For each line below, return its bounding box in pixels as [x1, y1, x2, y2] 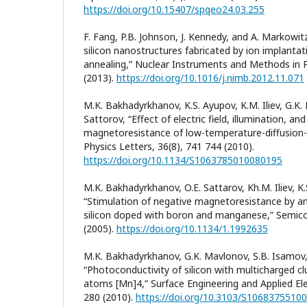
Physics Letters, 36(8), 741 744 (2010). [84, 139, 254, 153]
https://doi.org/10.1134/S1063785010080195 [84, 153, 282, 167]
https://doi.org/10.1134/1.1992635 [116, 221, 268, 235]
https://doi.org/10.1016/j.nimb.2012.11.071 [116, 71, 304, 84]
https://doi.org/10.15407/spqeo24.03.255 [84, 2, 265, 16]
